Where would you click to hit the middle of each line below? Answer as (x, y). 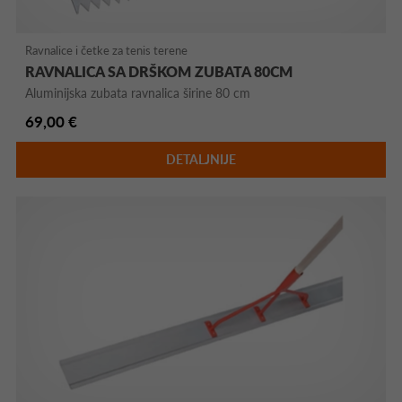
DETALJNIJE (201, 159)
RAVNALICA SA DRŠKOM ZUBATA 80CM (159, 71)
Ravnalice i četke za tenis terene (107, 50)
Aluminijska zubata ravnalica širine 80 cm (138, 92)
